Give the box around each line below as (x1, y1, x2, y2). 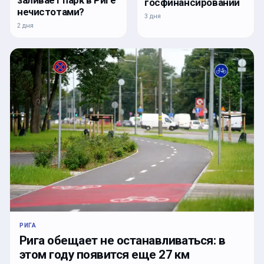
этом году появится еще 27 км (19, 247, 190, 262)
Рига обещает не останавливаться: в (19, 233, 226, 248)
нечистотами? (17, 5, 84, 18)
